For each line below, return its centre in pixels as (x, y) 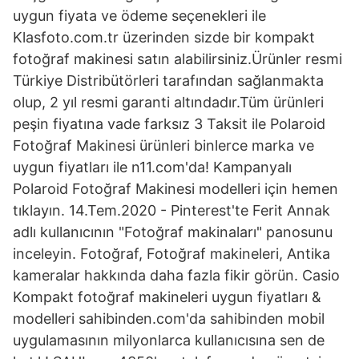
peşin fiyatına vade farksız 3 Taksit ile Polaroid (169, 124)
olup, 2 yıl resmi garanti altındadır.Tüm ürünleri (168, 102)
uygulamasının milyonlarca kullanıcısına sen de (169, 340)
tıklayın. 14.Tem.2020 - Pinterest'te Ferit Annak (171, 210)
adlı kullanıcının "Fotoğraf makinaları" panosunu (173, 232)
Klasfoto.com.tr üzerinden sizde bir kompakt (164, 37)
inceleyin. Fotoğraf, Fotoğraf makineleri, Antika (171, 254)
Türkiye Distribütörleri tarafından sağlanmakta (168, 81)
